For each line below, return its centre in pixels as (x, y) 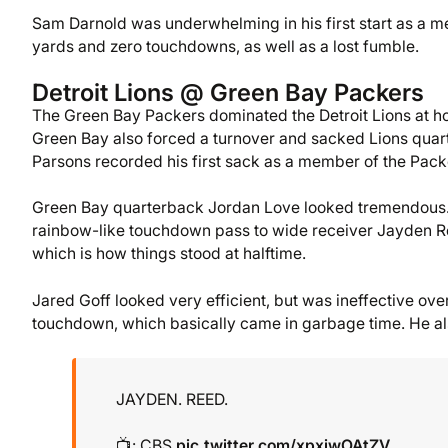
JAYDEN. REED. (172, 399)
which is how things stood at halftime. (169, 254)
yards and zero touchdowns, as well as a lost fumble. (225, 46)
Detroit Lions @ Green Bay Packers (228, 93)
